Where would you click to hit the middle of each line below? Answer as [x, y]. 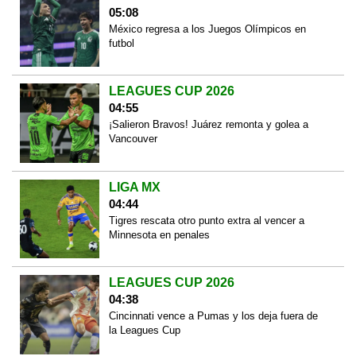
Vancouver [133, 139]
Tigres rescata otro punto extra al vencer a [206, 220]
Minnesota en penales [159, 234]
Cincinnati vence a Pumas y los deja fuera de [213, 316]
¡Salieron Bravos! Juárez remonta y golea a [208, 125]
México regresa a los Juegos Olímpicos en [207, 29]
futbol [121, 43]
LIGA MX [134, 187]
